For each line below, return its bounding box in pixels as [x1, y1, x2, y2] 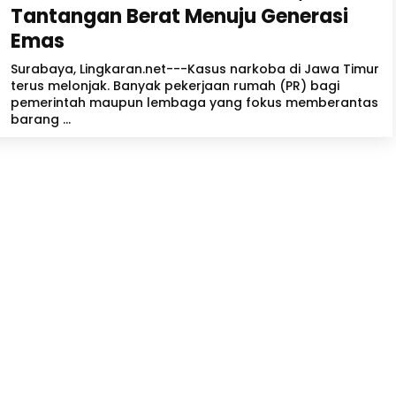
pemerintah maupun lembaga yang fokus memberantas [11, 94, 378, 111]
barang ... [11, 110, 71, 128]
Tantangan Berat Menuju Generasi [11, 3, 348, 30]
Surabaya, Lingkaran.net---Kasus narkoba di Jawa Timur [11, 60, 379, 78]
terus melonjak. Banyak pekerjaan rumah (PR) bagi [11, 77, 339, 95]
